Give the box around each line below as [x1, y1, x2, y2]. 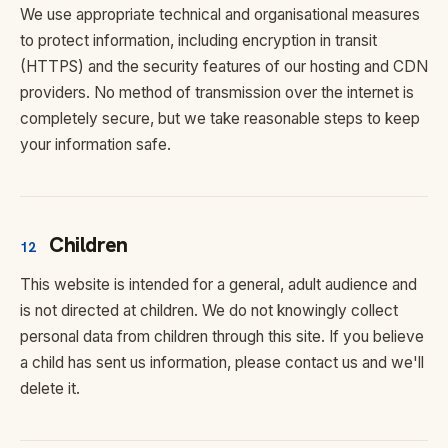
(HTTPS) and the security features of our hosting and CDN [20, 57, 428, 76]
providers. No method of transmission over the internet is [20, 83, 414, 102]
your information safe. [20, 135, 171, 154]
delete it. [20, 379, 80, 398]
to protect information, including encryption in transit [20, 31, 377, 50]
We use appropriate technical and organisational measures [20, 5, 420, 24]
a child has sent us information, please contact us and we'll [20, 353, 424, 372]
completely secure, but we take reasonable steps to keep [20, 109, 420, 128]
